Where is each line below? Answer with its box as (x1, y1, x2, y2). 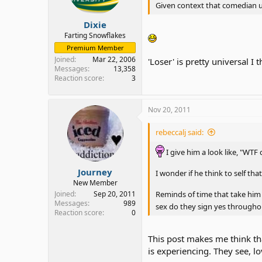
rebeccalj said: (156, 127, 204, 137)
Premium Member (66, 43, 124, 52)
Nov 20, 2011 (148, 105, 191, 115)
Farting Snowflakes (64, 30, 126, 40)
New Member (73, 177, 118, 188)
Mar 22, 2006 (92, 54, 136, 64)
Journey (78, 166, 112, 178)
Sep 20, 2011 (94, 188, 136, 199)
